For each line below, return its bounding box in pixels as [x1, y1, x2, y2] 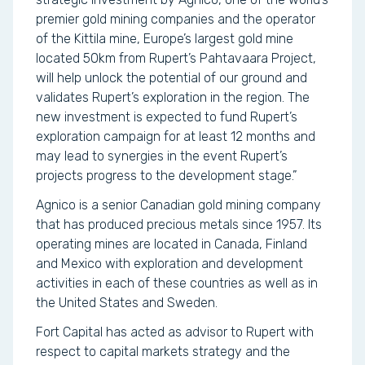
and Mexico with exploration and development [36, 256, 303, 271]
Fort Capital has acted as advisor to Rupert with [36, 324, 314, 340]
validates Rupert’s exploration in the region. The [36, 90, 310, 105]
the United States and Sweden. [36, 295, 218, 310]
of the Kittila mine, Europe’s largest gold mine [36, 31, 293, 46]
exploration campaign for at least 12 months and [36, 129, 315, 144]
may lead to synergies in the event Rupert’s [36, 148, 288, 164]
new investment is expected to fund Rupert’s [36, 109, 297, 125]
